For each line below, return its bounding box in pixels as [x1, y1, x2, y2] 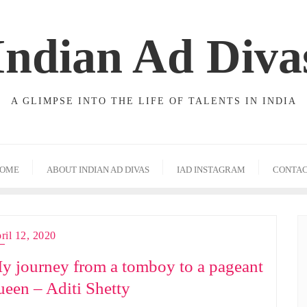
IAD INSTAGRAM [177, 164, 245, 175]
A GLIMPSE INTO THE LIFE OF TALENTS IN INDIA [10, 96, 297, 106]
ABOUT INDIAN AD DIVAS [47, 164, 149, 175]
